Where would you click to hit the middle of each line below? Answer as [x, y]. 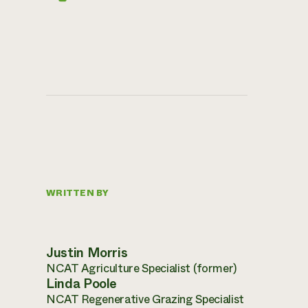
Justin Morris [87, 252]
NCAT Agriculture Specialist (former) [142, 268]
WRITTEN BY [78, 193]
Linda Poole [82, 283]
